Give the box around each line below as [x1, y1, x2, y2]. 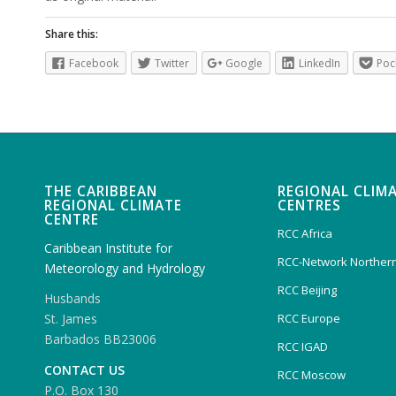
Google [225, 55, 263, 71]
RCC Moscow [277, 366, 346, 383]
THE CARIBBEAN [44, 181, 157, 201]
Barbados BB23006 [44, 331, 156, 348]
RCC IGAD [277, 338, 328, 354]
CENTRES [277, 195, 341, 215]
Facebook [69, 55, 118, 71]
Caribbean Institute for [44, 239, 172, 256]
